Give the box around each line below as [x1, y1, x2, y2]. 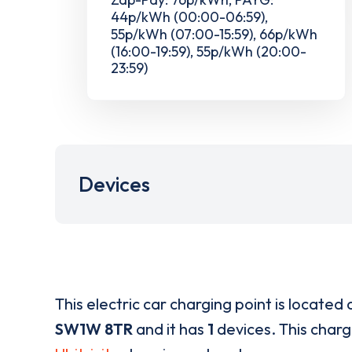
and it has [133, 319, 207, 339]
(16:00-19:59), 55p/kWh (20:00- [111, 42, 306, 60]
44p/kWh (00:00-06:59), [111, 7, 268, 26]
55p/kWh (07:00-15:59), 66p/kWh [111, 24, 317, 43]
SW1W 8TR [55, 319, 133, 339]
